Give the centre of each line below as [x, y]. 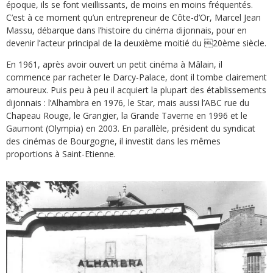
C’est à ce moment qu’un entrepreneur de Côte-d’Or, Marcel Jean [133, 17]
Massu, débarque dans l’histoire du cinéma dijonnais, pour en [126, 30]
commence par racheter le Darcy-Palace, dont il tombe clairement [136, 77]
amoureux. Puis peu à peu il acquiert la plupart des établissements [136, 90]
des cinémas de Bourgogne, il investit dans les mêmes [113, 141]
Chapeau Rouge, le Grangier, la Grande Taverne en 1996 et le [127, 115]
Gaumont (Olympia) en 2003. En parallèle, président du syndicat [131, 128]
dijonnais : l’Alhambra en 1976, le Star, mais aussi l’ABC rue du [128, 102]
